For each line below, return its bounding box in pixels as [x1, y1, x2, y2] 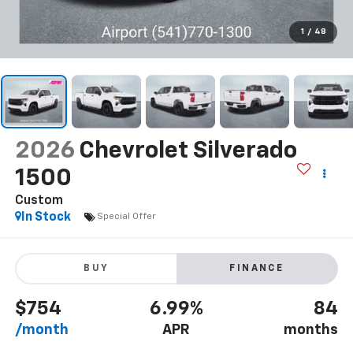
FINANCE [229, 264, 284, 274]
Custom [14, 194, 63, 207]
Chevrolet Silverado [78, 139, 297, 163]
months [284, 323, 339, 338]
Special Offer [96, 212, 156, 222]
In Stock [20, 210, 71, 224]
